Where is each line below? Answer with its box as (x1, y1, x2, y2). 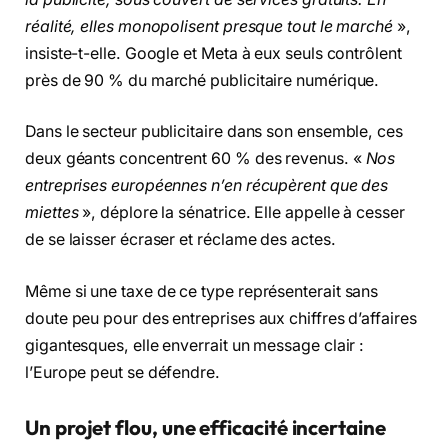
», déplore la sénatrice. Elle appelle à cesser (78, 203, 405, 223)
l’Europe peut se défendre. (25, 362, 220, 382)
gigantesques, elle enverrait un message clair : (25, 335, 365, 355)
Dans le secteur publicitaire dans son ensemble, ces (25, 122, 403, 142)
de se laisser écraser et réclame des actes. (25, 230, 336, 250)
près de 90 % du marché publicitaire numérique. (25, 70, 380, 90)
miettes (25, 203, 79, 223)
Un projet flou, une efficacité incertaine (25, 415, 386, 441)
